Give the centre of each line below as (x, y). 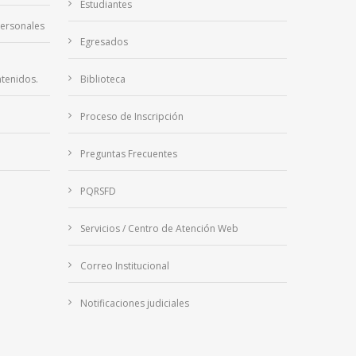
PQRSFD (98, 192)
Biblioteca (103, 79)
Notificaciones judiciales (134, 304)
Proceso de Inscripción (132, 117)
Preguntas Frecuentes (128, 154)
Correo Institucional (124, 266)
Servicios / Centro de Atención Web (159, 229)
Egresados (104, 42)
